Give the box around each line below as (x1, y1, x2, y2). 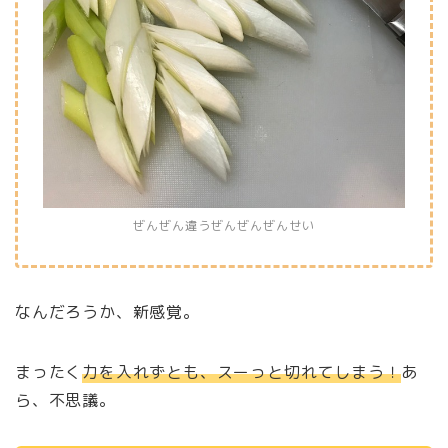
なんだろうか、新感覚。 (15, 301, 200, 324)
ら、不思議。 (15, 389, 116, 412)
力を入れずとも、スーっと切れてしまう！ (82, 361, 402, 384)
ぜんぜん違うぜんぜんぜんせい (133, 217, 315, 235)
